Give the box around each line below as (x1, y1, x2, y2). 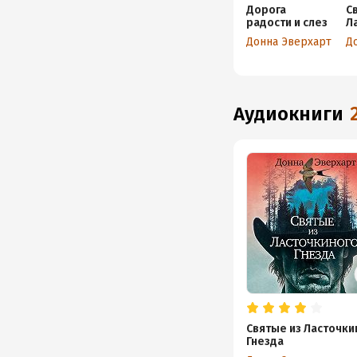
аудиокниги (245, 103, 344, 125)
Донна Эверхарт (246, 35, 332, 49)
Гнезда (246, 335, 284, 348)
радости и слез (246, 16, 328, 29)
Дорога (246, 3, 287, 17)
